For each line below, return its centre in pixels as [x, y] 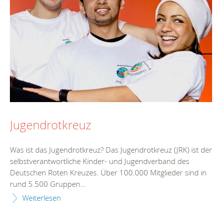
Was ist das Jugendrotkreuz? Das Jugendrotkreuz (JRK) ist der [111, 150]
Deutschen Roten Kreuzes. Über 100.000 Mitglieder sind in [108, 173]
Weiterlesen [42, 198]
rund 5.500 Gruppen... [48, 184]
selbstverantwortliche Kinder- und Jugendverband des [100, 161]
